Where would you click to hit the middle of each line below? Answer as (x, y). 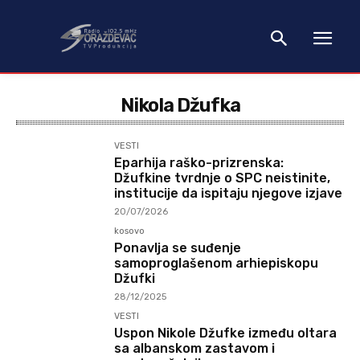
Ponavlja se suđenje (178, 248)
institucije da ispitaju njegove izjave (229, 193)
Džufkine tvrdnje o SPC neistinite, (223, 178)
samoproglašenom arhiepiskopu (217, 264)
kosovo (130, 231)
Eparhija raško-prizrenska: (199, 163)
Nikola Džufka (180, 105)
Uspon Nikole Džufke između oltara (226, 333)
